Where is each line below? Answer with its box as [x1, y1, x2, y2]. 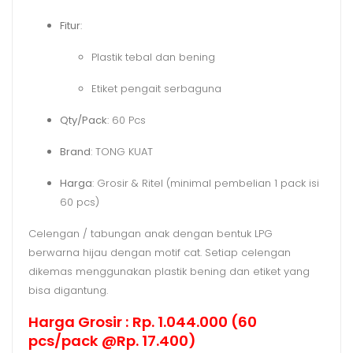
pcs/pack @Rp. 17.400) [28, 330, 196, 351]
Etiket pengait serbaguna [91, 80, 221, 96]
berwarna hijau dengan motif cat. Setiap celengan [28, 244, 291, 260]
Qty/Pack [60, 112, 107, 128]
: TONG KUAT [91, 143, 153, 159]
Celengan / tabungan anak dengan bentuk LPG [28, 225, 273, 241]
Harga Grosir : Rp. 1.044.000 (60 [28, 311, 257, 332]
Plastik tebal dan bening [91, 49, 215, 65]
